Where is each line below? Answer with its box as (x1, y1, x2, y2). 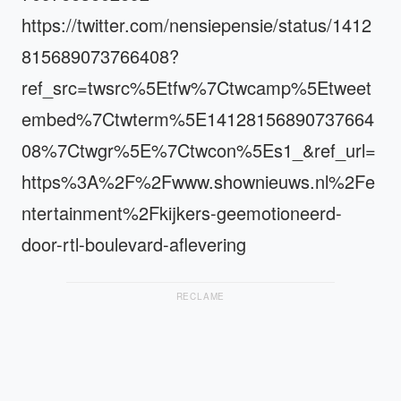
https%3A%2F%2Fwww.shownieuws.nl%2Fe (21, 167, 375, 194)
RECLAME (175, 289, 226, 303)
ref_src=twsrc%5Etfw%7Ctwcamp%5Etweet (21, 73, 371, 100)
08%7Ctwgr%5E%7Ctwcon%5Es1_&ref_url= (21, 136, 376, 163)
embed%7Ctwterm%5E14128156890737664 (21, 105, 374, 132)
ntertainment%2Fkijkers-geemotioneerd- (21, 199, 342, 226)
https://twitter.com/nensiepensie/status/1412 (21, 11, 371, 38)
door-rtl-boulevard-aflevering (21, 230, 246, 257)
